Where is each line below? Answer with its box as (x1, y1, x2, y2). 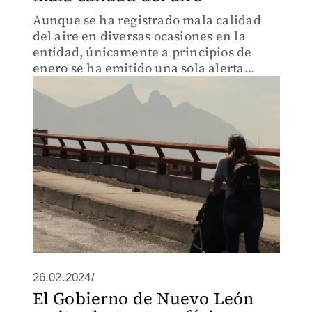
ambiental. (32, 75, 99, 93)
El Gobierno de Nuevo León (32, 287, 254, 310)
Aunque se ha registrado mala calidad (32, 11, 261, 29)
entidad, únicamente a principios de (32, 43, 252, 61)
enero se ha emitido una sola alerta (32, 59, 244, 77)
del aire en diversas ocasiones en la (32, 27, 246, 45)
